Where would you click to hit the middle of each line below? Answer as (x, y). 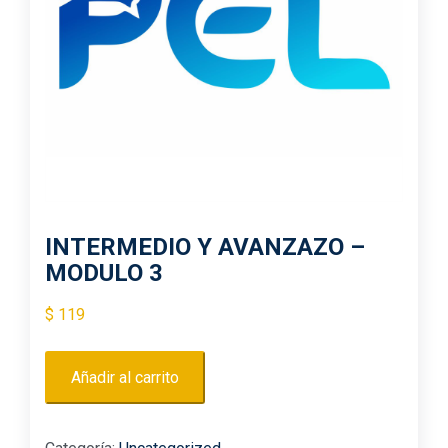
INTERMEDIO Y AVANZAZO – (205, 247)
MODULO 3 (104, 273)
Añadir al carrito (125, 378)
